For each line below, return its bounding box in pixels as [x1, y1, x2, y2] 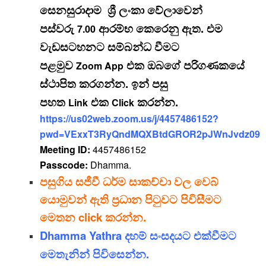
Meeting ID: [39, 142, 93, 157]
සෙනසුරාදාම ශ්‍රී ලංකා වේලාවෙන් [39, 2, 202, 18]
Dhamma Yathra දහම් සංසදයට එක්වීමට [39, 227, 236, 244]
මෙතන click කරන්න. [39, 209, 146, 226]
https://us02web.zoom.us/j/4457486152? [39, 112, 218, 126]
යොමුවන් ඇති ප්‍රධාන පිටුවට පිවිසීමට [39, 191, 221, 208]
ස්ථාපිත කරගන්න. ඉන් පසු [39, 75, 168, 92]
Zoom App [75, 59, 123, 73]
